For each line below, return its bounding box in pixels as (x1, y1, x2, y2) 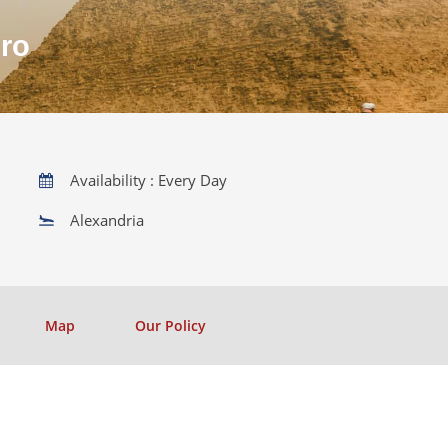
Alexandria (70, 210, 144, 230)
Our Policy (135, 316, 206, 335)
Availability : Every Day (70, 170, 227, 190)
